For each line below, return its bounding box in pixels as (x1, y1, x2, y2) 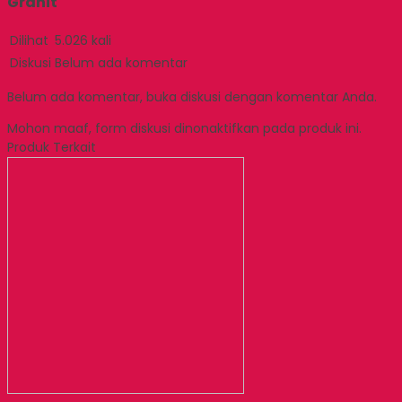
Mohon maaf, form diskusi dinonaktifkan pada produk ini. (7, 118, 362, 137)
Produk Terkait (7, 137, 96, 156)
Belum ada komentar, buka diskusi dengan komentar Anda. (7, 87, 377, 106)
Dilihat (10, 31, 48, 49)
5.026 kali (55, 31, 111, 49)
